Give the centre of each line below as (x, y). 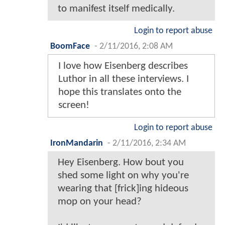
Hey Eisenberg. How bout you (121, 163)
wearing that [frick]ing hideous (123, 189)
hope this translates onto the (120, 92)
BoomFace (70, 47)
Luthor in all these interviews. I (124, 79)
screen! (74, 105)
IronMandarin (77, 144)
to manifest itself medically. (116, 9)
